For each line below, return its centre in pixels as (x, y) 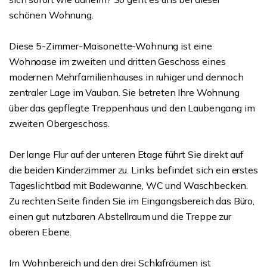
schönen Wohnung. (51, 15)
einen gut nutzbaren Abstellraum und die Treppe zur (120, 216)
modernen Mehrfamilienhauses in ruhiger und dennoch (126, 77)
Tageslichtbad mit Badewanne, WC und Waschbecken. (129, 185)
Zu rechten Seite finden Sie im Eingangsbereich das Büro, (132, 201)
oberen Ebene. (41, 232)
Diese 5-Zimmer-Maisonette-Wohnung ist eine (111, 46)
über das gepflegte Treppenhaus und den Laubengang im (132, 108)
